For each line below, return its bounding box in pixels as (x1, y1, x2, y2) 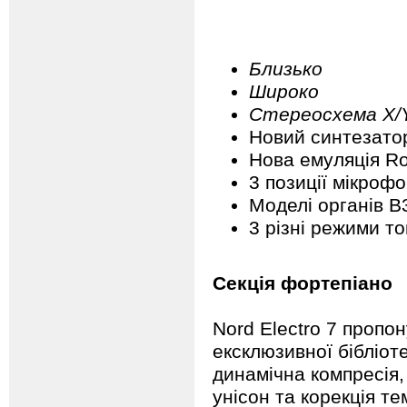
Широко (249, 80, 319, 103)
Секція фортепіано (213, 272, 392, 294)
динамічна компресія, (213, 362, 404, 385)
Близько (249, 57, 323, 80)
